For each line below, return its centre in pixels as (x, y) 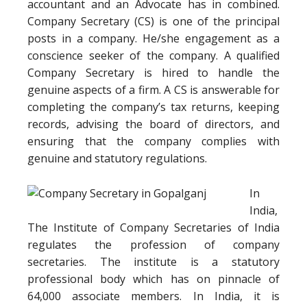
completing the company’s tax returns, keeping (153, 107)
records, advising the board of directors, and (153, 124)
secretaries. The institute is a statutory (153, 262)
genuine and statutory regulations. (117, 158)
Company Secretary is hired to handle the (153, 73)
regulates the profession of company (153, 245)
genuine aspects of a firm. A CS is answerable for (153, 90)
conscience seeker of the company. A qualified (153, 56)
